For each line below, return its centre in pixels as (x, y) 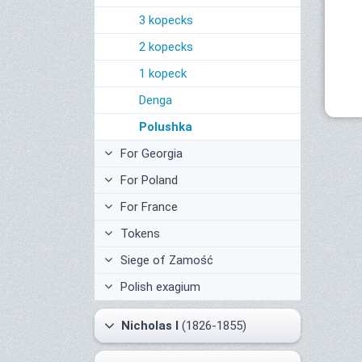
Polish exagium (159, 287)
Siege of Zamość (165, 260)
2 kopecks (166, 47)
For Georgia (150, 154)
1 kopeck (163, 74)
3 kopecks (166, 20)
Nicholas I (150, 326)
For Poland (147, 180)
